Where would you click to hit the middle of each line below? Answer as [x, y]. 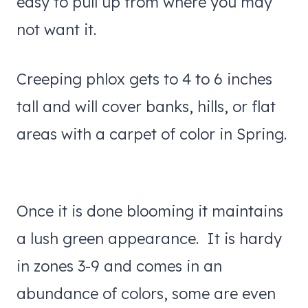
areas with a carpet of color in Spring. [152, 134]
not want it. [60, 29]
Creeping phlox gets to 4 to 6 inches [144, 79]
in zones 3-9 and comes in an [119, 266]
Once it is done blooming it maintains [150, 211]
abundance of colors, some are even [146, 293]
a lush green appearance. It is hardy [149, 238]
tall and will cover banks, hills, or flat [146, 106]
